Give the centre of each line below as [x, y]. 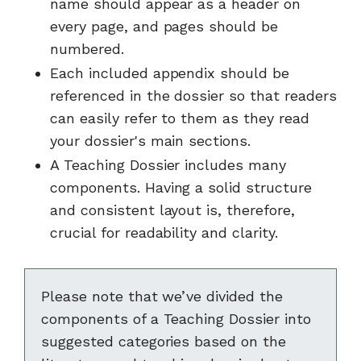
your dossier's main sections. [151, 141]
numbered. [87, 49]
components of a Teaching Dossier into [176, 319]
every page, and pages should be [164, 26]
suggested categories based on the [164, 341]
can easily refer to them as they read [180, 118]
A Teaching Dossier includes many [168, 165]
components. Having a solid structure [181, 187]
